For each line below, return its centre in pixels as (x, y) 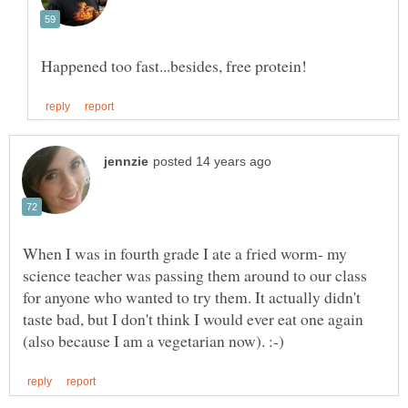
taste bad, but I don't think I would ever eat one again (193, 319)
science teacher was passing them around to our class (195, 275)
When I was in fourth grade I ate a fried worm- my (185, 254)
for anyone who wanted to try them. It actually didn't (192, 297)
